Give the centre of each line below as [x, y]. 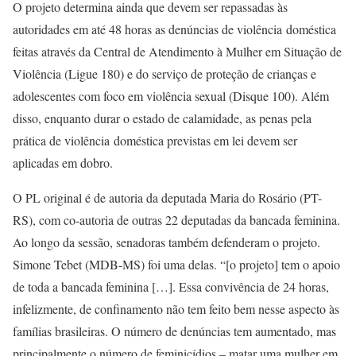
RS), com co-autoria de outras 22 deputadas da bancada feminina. [176, 219]
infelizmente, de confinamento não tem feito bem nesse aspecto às [176, 308]
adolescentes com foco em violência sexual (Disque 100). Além [171, 95]
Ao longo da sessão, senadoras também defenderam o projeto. [166, 242]
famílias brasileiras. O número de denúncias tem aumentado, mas [174, 331]
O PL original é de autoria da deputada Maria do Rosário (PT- [167, 197]
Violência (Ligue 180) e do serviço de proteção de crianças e [164, 73]
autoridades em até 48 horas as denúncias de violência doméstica [174, 29]
